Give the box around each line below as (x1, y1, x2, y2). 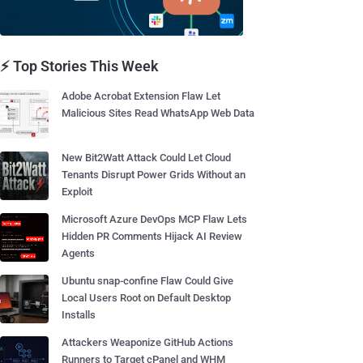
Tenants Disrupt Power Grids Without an (62, 169, 246, 181)
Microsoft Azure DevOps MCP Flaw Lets (62, 213, 247, 225)
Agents (62, 247, 95, 259)
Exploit (62, 186, 92, 198)
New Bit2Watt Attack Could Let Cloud (62, 152, 231, 164)
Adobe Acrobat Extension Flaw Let (62, 90, 220, 102)
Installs (62, 309, 96, 321)
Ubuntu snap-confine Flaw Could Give (62, 275, 233, 287)
